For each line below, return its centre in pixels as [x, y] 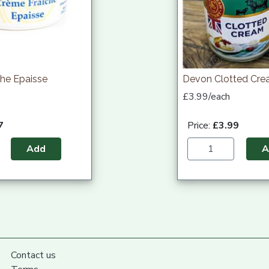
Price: [200, 125]
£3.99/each [206, 96]
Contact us [33, 255]
